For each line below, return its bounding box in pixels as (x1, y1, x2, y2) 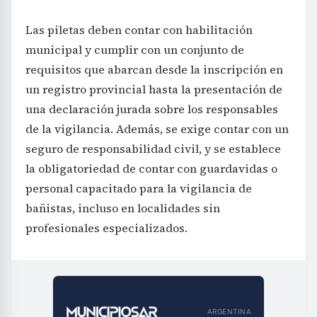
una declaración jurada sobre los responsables (25, 100, 278, 117)
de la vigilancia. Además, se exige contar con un (25, 120, 289, 137)
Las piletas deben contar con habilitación (25, 21, 253, 38)
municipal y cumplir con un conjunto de (25, 41, 244, 57)
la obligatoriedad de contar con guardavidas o (25, 160, 277, 176)
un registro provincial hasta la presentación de (25, 81, 282, 97)
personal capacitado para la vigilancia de (25, 180, 252, 196)
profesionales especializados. (25, 219, 188, 236)
